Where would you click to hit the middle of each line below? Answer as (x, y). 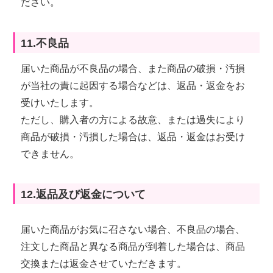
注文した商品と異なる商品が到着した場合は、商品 (133, 246)
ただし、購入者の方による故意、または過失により (133, 119)
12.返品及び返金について (83, 194)
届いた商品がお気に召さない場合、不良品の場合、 (133, 229)
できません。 (50, 154)
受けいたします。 (60, 102)
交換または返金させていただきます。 (104, 263)
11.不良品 (45, 43)
